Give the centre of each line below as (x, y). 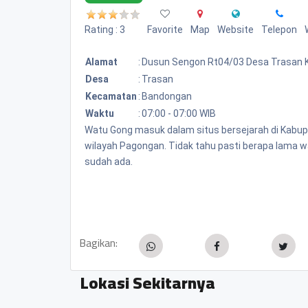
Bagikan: (98, 242)
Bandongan (167, 96)
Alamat (101, 62)
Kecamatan (111, 96)
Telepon (279, 29)
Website (235, 29)
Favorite (165, 29)
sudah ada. (109, 161)
